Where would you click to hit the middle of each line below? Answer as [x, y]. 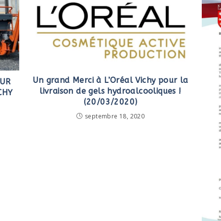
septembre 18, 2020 [115, 116]
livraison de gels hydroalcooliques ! [110, 91]
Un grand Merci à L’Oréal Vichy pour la [110, 80]
